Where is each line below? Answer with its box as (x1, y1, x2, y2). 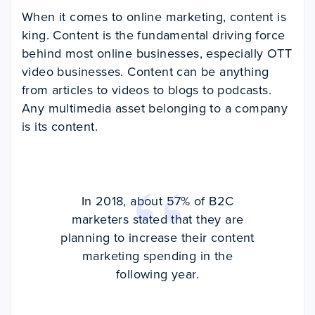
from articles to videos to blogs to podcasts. (22, 81, 271, 100)
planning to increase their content (60, 229, 255, 247)
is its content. (22, 117, 98, 136)
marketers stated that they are (71, 210, 244, 229)
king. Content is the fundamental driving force (22, 26, 285, 45)
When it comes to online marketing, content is (22, 8, 286, 27)
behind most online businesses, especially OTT (22, 44, 292, 63)
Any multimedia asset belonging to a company (22, 99, 288, 118)
